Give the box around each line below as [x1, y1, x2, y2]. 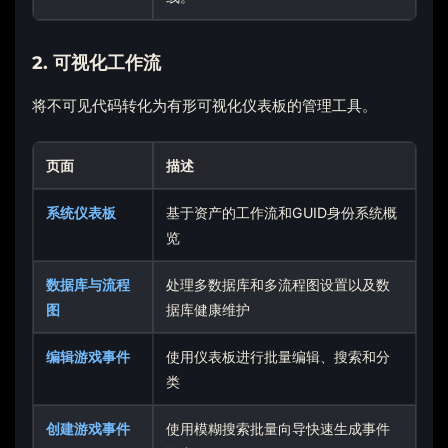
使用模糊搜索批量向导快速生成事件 [166, 420, 391, 437]
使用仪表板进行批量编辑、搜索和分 [166, 348, 391, 365]
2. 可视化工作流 [31, 51, 161, 73]
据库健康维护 [166, 301, 251, 318]
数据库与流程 [46, 276, 131, 293]
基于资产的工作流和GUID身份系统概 [166, 204, 398, 221]
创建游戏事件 [46, 420, 131, 437]
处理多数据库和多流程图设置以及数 [166, 276, 391, 293]
